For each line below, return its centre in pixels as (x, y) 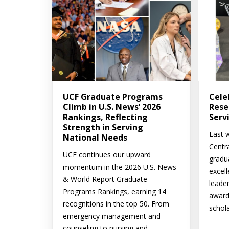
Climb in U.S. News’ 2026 (112, 107)
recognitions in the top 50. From (116, 204)
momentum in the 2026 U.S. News (120, 167)
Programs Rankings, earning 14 (114, 192)
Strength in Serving (103, 128)
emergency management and (112, 216)
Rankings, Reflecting (105, 117)
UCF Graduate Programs (113, 97)
